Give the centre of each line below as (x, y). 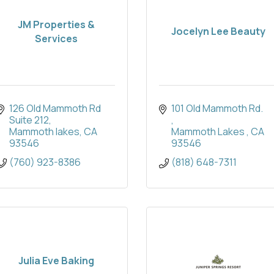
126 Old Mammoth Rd (55, 109)
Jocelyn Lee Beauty (218, 31)
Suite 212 (29, 120)
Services (56, 38)
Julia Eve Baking (56, 261)
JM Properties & (56, 24)
